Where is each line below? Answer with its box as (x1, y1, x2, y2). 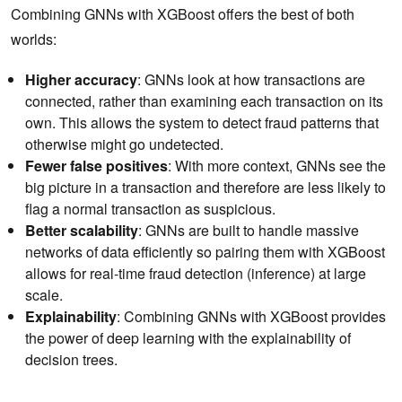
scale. (25, 284, 66, 306)
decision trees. (25, 349, 118, 371)
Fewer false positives (25, 155, 168, 177)
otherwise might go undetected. (25, 134, 227, 155)
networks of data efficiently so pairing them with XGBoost (25, 241, 385, 263)
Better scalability (25, 220, 138, 241)
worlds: (11, 29, 57, 50)
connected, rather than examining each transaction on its (25, 91, 383, 112)
